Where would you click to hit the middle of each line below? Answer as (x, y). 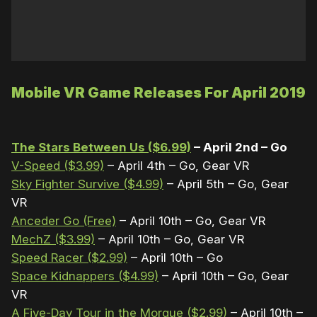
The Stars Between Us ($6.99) (101, 148)
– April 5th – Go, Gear (226, 184)
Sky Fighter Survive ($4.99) (87, 184)
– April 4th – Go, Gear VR (177, 166)
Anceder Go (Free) (64, 221)
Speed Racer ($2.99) (69, 258)
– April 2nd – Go (239, 148)
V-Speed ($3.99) (58, 166)
